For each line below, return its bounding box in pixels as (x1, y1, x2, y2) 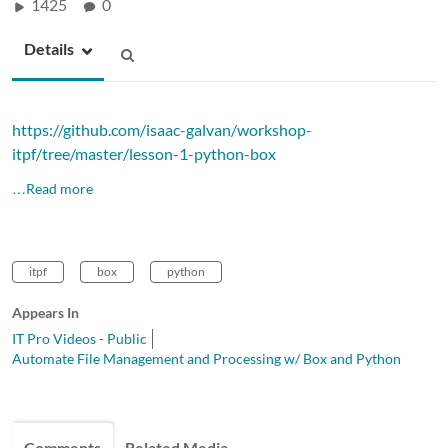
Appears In (12, 303, 79, 321)
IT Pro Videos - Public (12, 329, 147, 347)
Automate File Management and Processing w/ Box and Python (12, 349, 401, 367)
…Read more (12, 179, 93, 197)
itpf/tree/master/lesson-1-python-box (12, 143, 276, 163)
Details (24, 38, 74, 58)
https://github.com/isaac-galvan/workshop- (12, 119, 312, 139)
